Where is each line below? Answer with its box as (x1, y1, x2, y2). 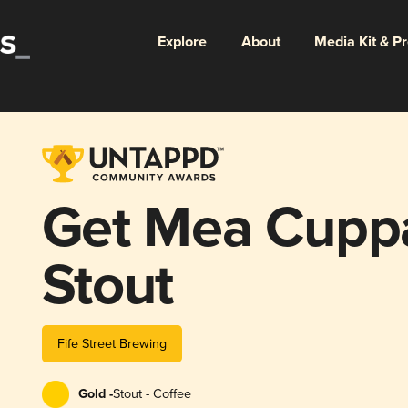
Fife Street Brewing (56, 335, 167, 352)
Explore (157, 32, 207, 52)
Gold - (77, 385, 113, 403)
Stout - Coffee (112, 385, 191, 402)
